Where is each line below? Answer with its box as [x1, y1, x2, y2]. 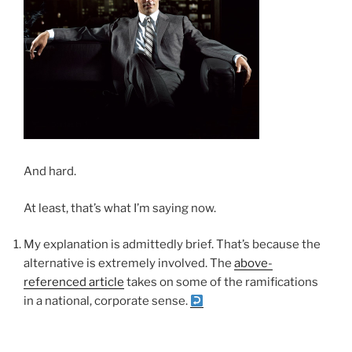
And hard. [24, 164, 76, 179]
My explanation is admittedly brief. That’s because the [24, 237, 321, 252]
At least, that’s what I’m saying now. [24, 200, 216, 215]
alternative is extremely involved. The [24, 256, 234, 271]
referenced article [24, 275, 124, 290]
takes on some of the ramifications [124, 275, 318, 290]
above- [234, 256, 273, 271]
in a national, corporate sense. [24, 294, 190, 309]
